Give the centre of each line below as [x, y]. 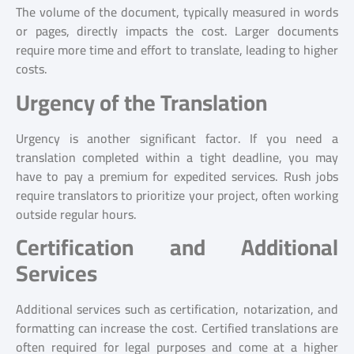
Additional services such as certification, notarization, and [177, 309]
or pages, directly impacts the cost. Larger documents [177, 31]
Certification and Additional [177, 247]
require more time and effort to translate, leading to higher [177, 50]
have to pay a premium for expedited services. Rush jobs [177, 176]
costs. [32, 69]
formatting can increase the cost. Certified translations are [177, 328]
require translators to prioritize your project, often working [177, 195]
